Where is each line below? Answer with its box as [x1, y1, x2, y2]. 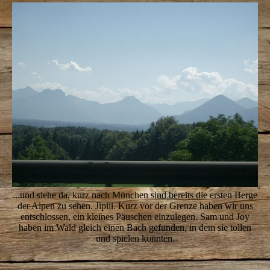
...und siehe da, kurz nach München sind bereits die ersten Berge [13, 190, 257, 201]
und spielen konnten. [95, 233, 175, 244]
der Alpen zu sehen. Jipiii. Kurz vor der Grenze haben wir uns [17, 201, 253, 212]
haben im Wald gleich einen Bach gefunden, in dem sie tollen [19, 222, 251, 233]
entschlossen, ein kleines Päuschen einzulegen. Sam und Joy [20, 212, 250, 222]
